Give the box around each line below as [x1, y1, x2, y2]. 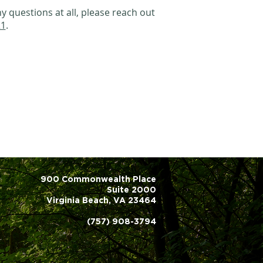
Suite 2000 [107, 185, 156, 194]
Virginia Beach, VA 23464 [46, 195, 156, 204]
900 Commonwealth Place [41, 174, 156, 183]
